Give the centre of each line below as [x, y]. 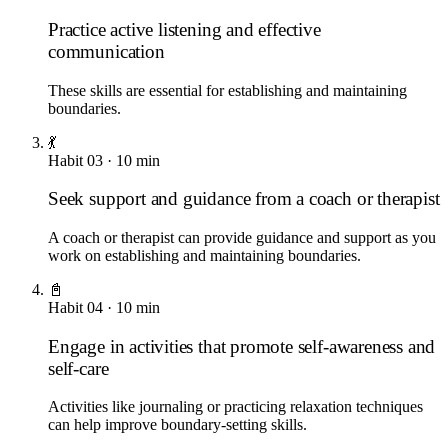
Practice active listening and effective [184, 29]
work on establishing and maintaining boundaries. [204, 255]
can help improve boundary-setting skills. [177, 425]
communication [106, 51]
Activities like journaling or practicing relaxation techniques [235, 407]
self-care [78, 368]
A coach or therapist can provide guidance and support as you [242, 237]
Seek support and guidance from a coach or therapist [244, 199]
